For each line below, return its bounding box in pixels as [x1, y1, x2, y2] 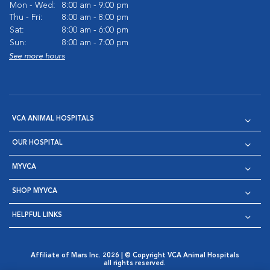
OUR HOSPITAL [12, 140, 63, 146]
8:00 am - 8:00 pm [62, 13, 128, 22]
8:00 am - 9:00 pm [62, 1, 128, 10]
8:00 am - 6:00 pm [62, 26, 128, 34]
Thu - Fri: [10, 13, 43, 22]
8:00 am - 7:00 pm [62, 39, 128, 47]
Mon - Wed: [10, 1, 55, 10]
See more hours [9, 52, 65, 60]
